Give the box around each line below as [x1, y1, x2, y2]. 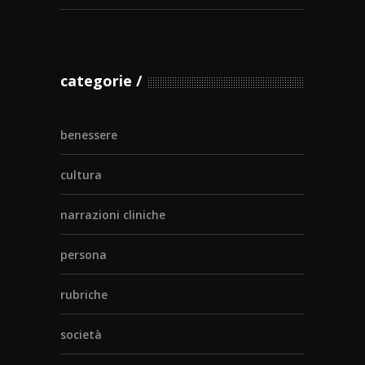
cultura [60, 166, 102, 182]
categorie [60, 70, 132, 90]
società [60, 326, 102, 342]
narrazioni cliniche [60, 206, 165, 222]
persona [60, 246, 107, 262]
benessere [60, 126, 117, 143]
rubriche [60, 286, 108, 302]
